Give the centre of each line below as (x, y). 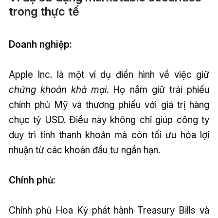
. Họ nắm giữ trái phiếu (158, 90)
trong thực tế (44, 12)
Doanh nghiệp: (40, 45)
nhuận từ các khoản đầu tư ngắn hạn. (84, 150)
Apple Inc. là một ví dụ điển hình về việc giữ (109, 75)
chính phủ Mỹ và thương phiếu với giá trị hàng (109, 105)
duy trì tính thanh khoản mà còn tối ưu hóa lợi (109, 135)
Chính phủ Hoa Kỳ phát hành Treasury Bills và (109, 210)
